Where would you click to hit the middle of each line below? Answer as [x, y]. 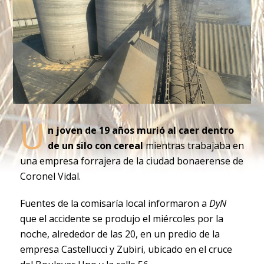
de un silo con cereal [95, 145]
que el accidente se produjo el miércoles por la [121, 218]
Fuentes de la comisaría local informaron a [114, 203]
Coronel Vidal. [50, 176]
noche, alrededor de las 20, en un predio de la [120, 234]
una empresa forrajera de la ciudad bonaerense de [131, 161]
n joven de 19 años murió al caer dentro [141, 130]
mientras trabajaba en [193, 145]
